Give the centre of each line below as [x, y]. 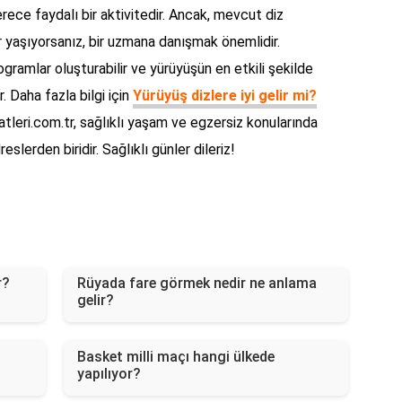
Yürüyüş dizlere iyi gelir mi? [225, 96]
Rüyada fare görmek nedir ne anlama [197, 284]
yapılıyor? [109, 374]
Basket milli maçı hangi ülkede [175, 357]
